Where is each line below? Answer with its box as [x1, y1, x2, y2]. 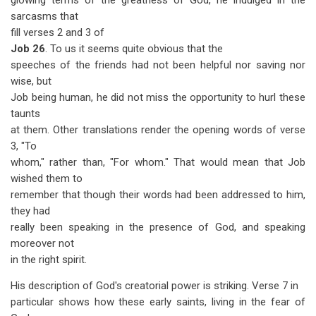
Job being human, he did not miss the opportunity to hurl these [11, 91, 305, 104]
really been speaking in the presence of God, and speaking [11, 221, 305, 233]
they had [11, 205, 50, 217]
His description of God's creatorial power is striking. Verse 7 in [11, 279, 298, 292]
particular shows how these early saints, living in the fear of [11, 296, 305, 308]
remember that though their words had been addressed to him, [11, 188, 305, 201]
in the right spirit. [11, 253, 87, 266]
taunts [11, 107, 40, 120]
